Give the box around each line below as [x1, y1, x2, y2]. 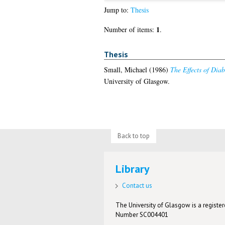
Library [116, 162, 150, 176]
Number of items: [103, 25, 156, 35]
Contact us [122, 181, 153, 190]
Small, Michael [103, 64, 147, 74]
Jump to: [103, 5, 131, 15]
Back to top [117, 131, 150, 140]
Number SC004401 [116, 210, 169, 219]
